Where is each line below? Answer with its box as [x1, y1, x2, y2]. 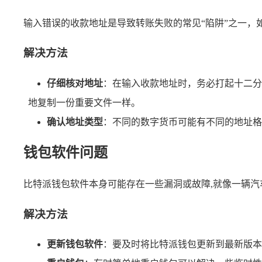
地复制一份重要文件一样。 [28, 98, 140, 108]
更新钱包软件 [47, 239, 103, 250]
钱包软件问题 [23, 144, 108, 160]
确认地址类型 [47, 117, 103, 127]
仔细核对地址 [47, 78, 103, 89]
